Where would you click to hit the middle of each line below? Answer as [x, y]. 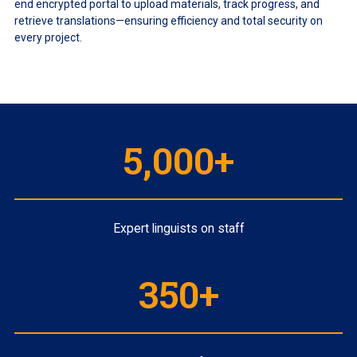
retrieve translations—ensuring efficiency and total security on [168, 21]
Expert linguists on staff [178, 229]
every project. [48, 38]
